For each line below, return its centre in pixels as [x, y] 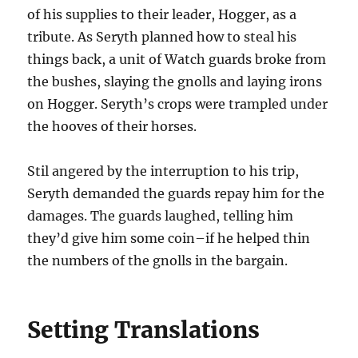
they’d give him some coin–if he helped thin [169, 239]
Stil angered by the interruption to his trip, [163, 171]
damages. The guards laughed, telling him [161, 216]
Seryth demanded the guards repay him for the [176, 194]
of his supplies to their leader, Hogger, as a [162, 15]
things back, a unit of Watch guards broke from [177, 60]
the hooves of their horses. [112, 127]
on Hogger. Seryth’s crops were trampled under [178, 104]
